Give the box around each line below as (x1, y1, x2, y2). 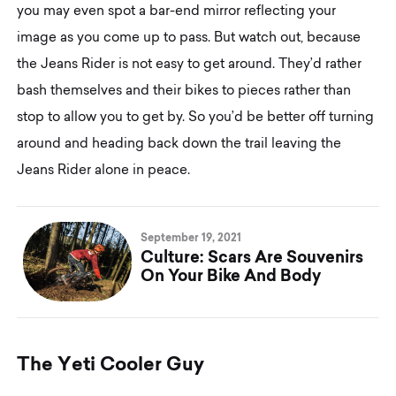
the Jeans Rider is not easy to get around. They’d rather (17, 57, 362, 72)
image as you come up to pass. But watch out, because (17, 31, 362, 45)
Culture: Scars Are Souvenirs (141, 247, 364, 266)
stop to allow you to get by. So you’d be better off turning (17, 110, 375, 125)
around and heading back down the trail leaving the (17, 137, 342, 151)
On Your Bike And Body (141, 265, 322, 285)
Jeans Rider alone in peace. (17, 164, 191, 178)
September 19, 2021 (141, 231, 242, 244)
